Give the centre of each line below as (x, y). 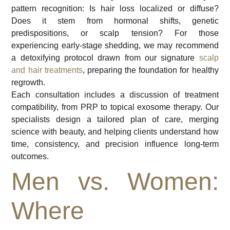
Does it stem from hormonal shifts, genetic (115, 21)
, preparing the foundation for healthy (150, 70)
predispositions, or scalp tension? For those (115, 33)
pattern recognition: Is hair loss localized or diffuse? (115, 8)
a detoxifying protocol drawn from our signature (105, 57)
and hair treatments (47, 70)
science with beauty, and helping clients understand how (115, 131)
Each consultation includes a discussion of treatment (115, 94)
